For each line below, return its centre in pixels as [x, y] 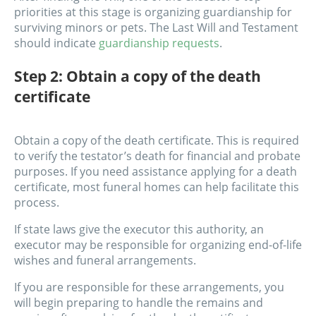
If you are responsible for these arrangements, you [149, 287]
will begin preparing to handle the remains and [139, 303]
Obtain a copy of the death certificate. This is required [157, 141]
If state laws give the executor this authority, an [139, 230]
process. [37, 203]
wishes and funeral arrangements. [105, 261]
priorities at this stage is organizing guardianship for [153, 12]
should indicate [56, 43]
